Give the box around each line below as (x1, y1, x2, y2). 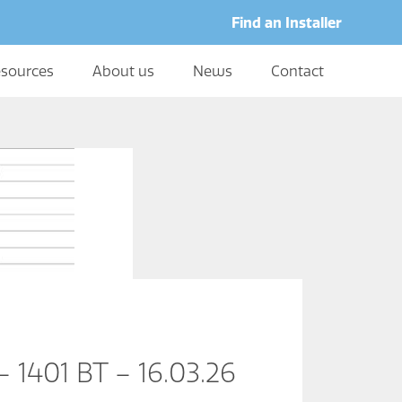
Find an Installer (231, 13, 342, 31)
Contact (270, 62, 324, 80)
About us (92, 62, 154, 80)
